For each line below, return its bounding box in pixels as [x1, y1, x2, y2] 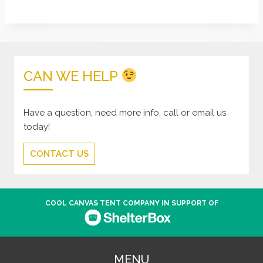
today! [23, 122, 50, 133]
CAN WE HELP [23, 68, 121, 85]
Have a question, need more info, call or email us [23, 107, 226, 119]
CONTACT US [30, 149, 89, 160]
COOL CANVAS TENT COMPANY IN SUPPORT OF [45, 199, 218, 208]
